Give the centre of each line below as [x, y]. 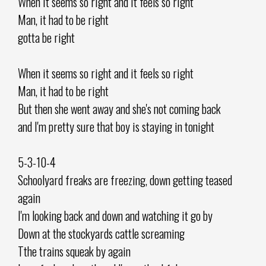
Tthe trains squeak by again [74, 251]
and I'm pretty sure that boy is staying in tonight [116, 126]
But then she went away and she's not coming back [119, 108]
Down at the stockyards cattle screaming [101, 233]
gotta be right [46, 37]
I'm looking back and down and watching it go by [115, 215]
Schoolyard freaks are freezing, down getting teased [125, 180]
